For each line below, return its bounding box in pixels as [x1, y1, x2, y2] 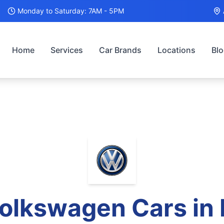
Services [50, 44, 83, 55]
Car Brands [98, 44, 141, 55]
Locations [157, 44, 195, 55]
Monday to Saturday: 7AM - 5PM [17, 6, 124, 15]
